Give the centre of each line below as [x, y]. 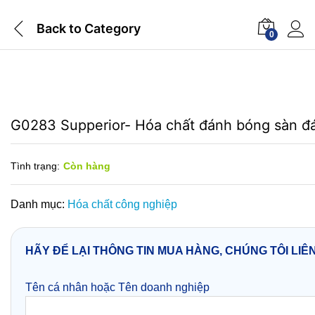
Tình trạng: [35, 166]
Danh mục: [39, 204]
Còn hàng [87, 166]
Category [111, 28]
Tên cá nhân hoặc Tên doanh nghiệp [117, 288]
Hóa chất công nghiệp [122, 204]
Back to [59, 28]
